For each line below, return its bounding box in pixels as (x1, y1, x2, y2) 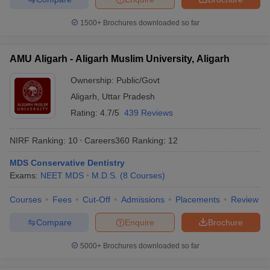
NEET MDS (40, 171, 84, 180)
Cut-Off (83, 195, 110, 204)
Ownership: (71, 75, 116, 85)
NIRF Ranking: (10, 135, 66, 145)
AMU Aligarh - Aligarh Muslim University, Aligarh (10, 54, 230, 64)
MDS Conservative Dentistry (10, 158, 125, 168)
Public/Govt (116, 75, 160, 85)
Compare (36, 217, 72, 227)
